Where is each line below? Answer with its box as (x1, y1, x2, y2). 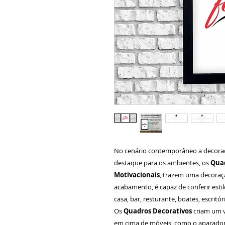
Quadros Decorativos (124, 206, 192, 215)
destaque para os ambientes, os (114, 158, 209, 167)
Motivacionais (114, 170, 160, 179)
